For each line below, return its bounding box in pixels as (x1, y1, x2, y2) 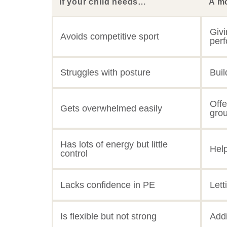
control (60, 148, 88, 159)
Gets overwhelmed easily (60, 103, 162, 113)
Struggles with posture (60, 67, 150, 78)
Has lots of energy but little (60, 139, 168, 149)
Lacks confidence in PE (60, 179, 155, 190)
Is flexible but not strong (60, 211, 157, 221)
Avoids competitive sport (60, 31, 159, 42)
